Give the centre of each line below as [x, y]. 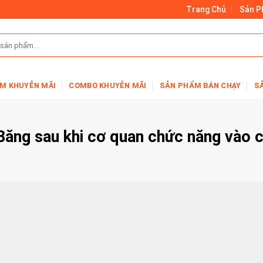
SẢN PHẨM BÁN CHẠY [200, 85]
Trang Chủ [206, 9]
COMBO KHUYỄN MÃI [108, 85]
